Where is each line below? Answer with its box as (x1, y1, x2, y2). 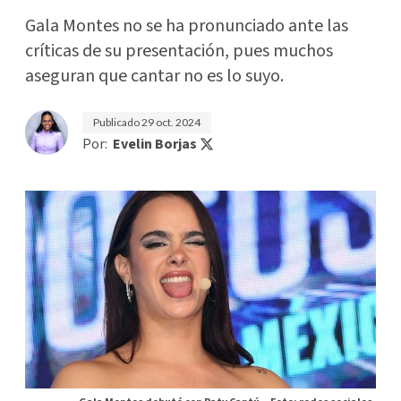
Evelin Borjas (113, 134, 197, 154)
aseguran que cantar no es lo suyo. (25, 64, 284, 89)
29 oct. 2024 (141, 115, 200, 129)
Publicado (93, 115, 141, 129)
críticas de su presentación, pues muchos (25, 38, 333, 64)
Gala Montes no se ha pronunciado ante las (25, 13, 348, 38)
